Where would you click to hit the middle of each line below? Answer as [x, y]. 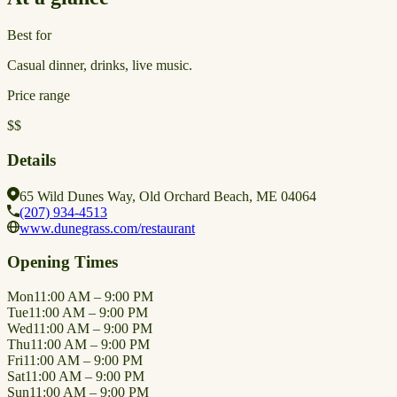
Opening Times [62, 262]
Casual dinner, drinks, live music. [100, 66]
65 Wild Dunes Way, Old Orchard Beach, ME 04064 [168, 196]
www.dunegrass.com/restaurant [107, 228]
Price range [39, 96]
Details [31, 160]
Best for [29, 35]
